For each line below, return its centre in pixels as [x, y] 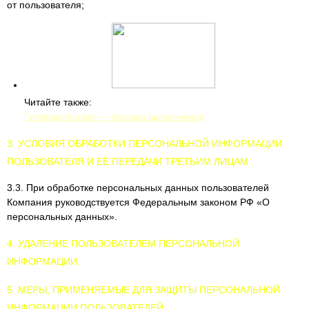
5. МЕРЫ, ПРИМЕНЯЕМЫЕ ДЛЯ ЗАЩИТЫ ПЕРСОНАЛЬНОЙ [143, 290]
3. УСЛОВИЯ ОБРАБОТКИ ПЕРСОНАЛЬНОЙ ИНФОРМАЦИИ [144, 143]
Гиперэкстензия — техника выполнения [114, 117]
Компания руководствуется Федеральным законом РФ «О [138, 202]
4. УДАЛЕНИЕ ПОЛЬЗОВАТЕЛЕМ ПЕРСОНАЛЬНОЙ [123, 243]
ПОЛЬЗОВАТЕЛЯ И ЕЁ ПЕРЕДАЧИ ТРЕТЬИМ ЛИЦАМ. [129, 161]
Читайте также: [58, 102]
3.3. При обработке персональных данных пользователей [138, 188]
